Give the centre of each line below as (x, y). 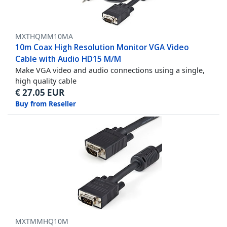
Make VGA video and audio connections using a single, (110, 70)
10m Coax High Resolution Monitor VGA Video (102, 47)
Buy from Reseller (46, 104)
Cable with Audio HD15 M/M (68, 59)
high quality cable (46, 80)
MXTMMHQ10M (42, 221)
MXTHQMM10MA (44, 36)
